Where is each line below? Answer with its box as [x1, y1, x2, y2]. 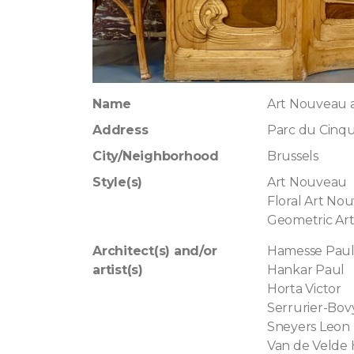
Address [92, 122, 149, 138]
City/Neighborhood [92, 149, 219, 164]
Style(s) [92, 175, 143, 190]
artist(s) [92, 262, 143, 278]
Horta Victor [266, 281, 341, 297]
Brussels [266, 149, 318, 164]
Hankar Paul [266, 262, 345, 278]
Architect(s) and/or [92, 243, 217, 259]
